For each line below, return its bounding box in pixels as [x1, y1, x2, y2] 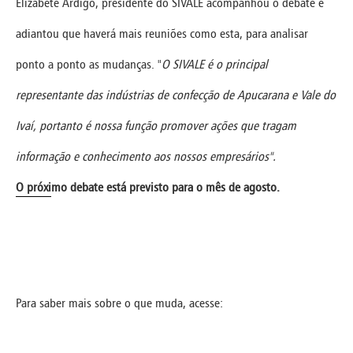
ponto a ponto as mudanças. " [16, 56, 162, 72]
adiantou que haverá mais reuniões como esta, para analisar [16, 25, 308, 41]
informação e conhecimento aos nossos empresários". [16, 148, 276, 164]
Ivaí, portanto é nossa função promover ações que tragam [16, 117, 296, 133]
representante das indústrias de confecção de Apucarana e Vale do [16, 87, 336, 102]
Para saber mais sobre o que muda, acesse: [16, 295, 223, 310]
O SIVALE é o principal [162, 56, 268, 72]
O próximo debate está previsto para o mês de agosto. [16, 179, 280, 195]
